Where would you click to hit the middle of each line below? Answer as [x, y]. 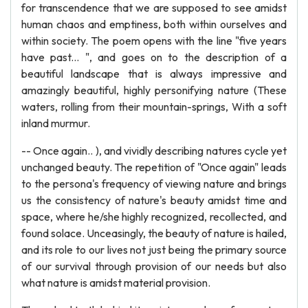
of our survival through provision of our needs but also [154, 266]
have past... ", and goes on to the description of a [154, 57]
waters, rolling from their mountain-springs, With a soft [154, 107]
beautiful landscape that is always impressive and [154, 74]
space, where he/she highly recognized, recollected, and [154, 217]
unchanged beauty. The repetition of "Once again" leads [154, 167]
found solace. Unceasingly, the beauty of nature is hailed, [154, 233]
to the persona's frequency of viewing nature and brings [154, 184]
